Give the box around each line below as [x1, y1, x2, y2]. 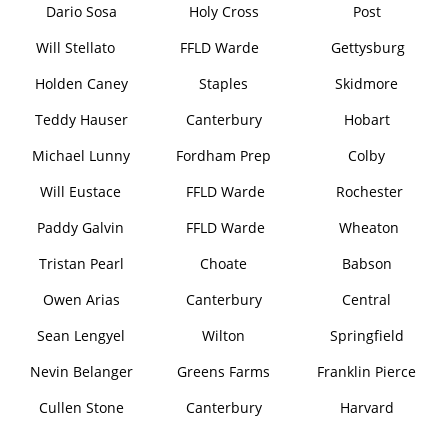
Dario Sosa [45, 2, 117, 21]
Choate [200, 254, 248, 273]
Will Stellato [36, 38, 116, 57]
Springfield [329, 326, 404, 345]
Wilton [202, 326, 246, 345]
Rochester [335, 182, 403, 201]
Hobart [343, 110, 390, 129]
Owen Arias [42, 290, 120, 309]
